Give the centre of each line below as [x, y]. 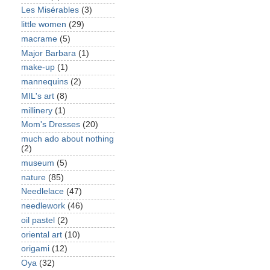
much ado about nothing [67, 139]
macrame [39, 39]
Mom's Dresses [51, 125]
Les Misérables [50, 10]
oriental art [42, 234]
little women [44, 24]
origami [35, 249]
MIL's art [38, 96]
